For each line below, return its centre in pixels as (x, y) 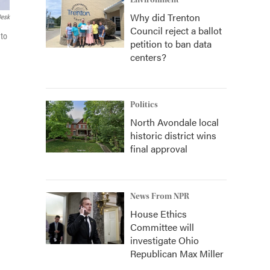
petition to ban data (171, 44)
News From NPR (160, 196)
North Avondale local (174, 122)
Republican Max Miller (177, 253)
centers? (148, 57)
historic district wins (173, 135)
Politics (144, 105)
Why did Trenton (165, 17)
